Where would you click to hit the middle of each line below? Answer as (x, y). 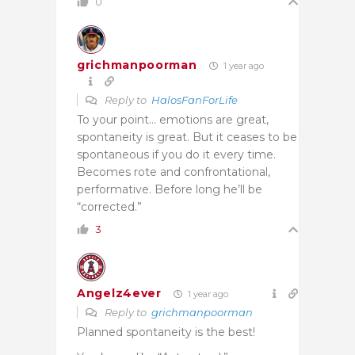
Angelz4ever (119, 294)
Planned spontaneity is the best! (166, 332)
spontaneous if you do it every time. (176, 154)
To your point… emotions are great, (173, 119)
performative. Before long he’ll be (170, 189)
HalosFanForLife (195, 99)
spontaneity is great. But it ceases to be (187, 137)
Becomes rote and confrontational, (174, 172)
